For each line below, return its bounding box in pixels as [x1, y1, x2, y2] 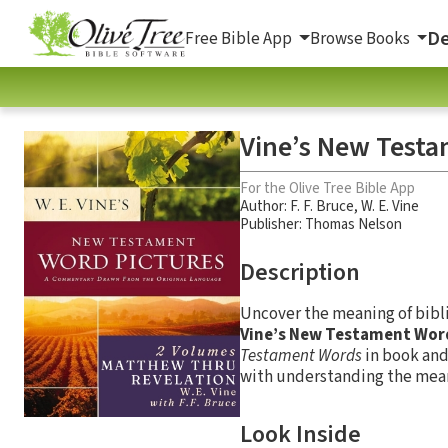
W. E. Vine [361, 195, 419, 217]
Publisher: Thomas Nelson [240, 213, 402, 235]
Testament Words [240, 343, 362, 368]
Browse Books [309, 26, 413, 51]
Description [240, 254, 360, 290]
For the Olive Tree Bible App [240, 177, 415, 199]
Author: [240, 195, 290, 217]
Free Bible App [185, 26, 295, 51]
